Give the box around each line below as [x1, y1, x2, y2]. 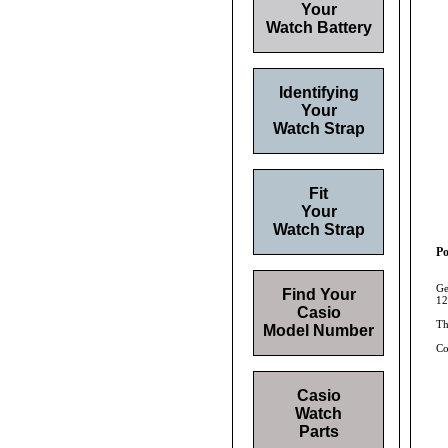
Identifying [278, 84, 359, 101]
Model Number [263, 322, 374, 339]
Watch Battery [265, 19, 372, 36]
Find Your [281, 286, 356, 303]
